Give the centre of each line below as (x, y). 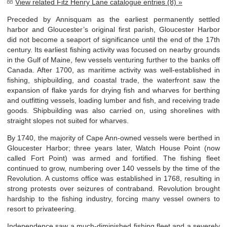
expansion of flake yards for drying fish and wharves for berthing (113, 90)
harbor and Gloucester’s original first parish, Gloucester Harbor (113, 29)
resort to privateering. (42, 209)
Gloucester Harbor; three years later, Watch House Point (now (113, 148)
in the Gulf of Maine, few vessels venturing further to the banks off (113, 60)
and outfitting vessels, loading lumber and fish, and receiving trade (113, 100)
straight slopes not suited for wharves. (68, 120)
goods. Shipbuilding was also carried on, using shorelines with (113, 110)
